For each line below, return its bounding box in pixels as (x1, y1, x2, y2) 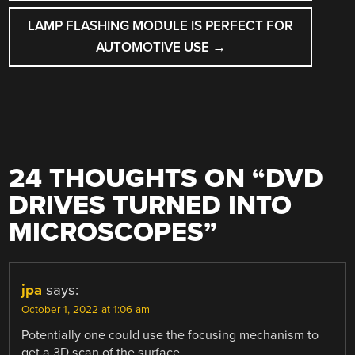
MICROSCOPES (9, 216, 204, 249)
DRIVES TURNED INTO (9, 189, 292, 222)
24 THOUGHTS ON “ (9, 162, 266, 195)
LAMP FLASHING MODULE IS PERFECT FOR (28, 17, 294, 35)
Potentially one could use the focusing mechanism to (21, 326, 319, 343)
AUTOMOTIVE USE (95, 39, 212, 56)
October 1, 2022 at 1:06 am (21, 303, 151, 316)
